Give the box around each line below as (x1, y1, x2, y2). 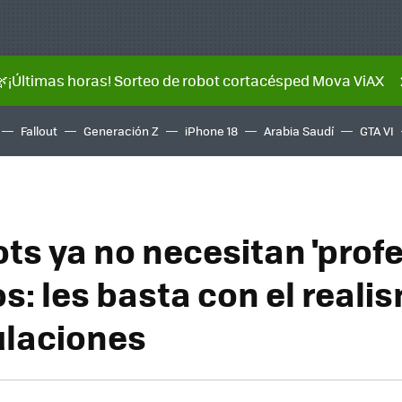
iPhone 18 (185, 122, 238, 139)
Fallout (21, 122, 57, 139)
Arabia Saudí (264, 122, 334, 139)
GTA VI (360, 122, 394, 139)
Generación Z (83, 122, 159, 139)
